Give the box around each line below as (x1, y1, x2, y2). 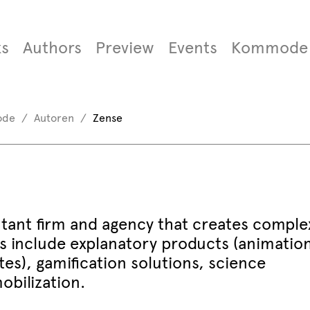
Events (167, 37, 217, 58)
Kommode (230, 37, 308, 58)
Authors (22, 37, 82, 58)
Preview (95, 37, 154, 58)
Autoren (33, 111, 74, 125)
